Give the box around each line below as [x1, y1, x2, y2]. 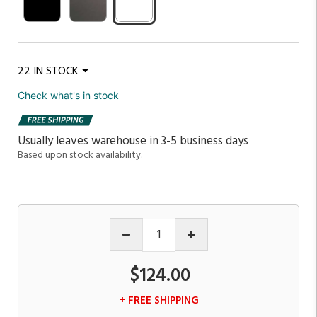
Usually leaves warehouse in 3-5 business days [18, 131, 248, 151]
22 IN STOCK [18, 62, 79, 81]
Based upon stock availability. [18, 146, 142, 163]
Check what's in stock [18, 89, 119, 101]
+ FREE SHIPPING [118, 292, 199, 309]
